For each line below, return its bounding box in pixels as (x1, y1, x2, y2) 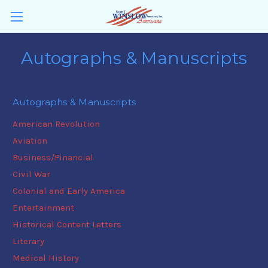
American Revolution (13, 118, 100, 129)
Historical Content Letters (13, 218, 121, 230)
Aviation (13, 135, 47, 146)
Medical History (13, 252, 79, 263)
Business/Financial (13, 151, 93, 163)
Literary (13, 235, 44, 246)
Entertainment (13, 202, 74, 213)
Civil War (13, 168, 50, 179)
